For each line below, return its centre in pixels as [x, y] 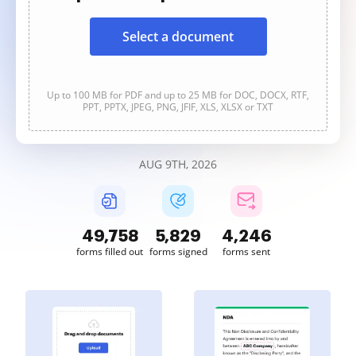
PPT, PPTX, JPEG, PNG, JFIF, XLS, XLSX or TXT [178, 107]
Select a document [178, 37]
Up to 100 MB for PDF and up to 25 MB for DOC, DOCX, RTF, [178, 95]
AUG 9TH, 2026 [178, 164]
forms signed [178, 252]
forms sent [246, 252]
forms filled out [110, 252]
